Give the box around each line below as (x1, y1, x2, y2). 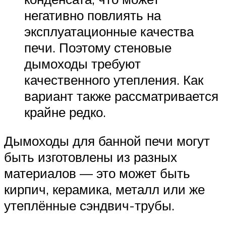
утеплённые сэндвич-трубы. (4, 197, 175, 214)
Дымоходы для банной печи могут (4, 133, 210, 149)
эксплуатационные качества (24, 23, 194, 39)
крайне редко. (24, 103, 106, 120)
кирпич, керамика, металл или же (4, 181, 205, 198)
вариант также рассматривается (24, 87, 218, 104)
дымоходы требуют (24, 55, 141, 72)
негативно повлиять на (24, 7, 161, 23)
